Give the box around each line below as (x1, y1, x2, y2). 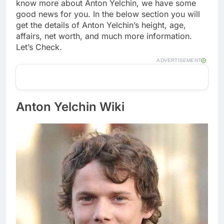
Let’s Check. (16, 41, 62, 52)
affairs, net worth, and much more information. (16, 30, 192, 41)
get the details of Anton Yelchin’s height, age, (16, 19, 186, 30)
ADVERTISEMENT (156, 57, 201, 63)
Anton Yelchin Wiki (16, 99, 124, 114)
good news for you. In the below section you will (16, 8, 200, 19)
